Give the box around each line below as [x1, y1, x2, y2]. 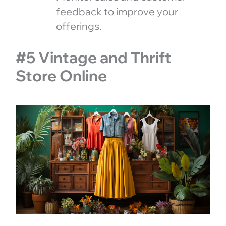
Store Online [15, 66, 107, 86]
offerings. [55, 20, 101, 33]
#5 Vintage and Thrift [15, 48, 172, 68]
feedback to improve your [55, 5, 178, 18]
